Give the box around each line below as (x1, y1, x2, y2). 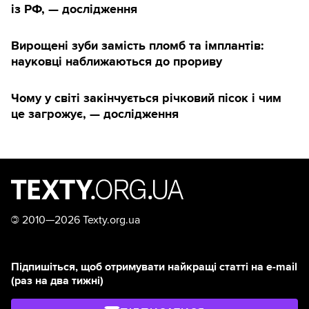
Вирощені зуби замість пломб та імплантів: (11, 38, 264, 54)
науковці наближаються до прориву (11, 54, 222, 70)
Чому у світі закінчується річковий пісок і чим (11, 90, 281, 106)
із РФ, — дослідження (11, 1, 137, 17)
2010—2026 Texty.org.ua (19, 213, 140, 228)
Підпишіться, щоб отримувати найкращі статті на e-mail (11, 260, 297, 275)
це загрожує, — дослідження (11, 106, 179, 122)
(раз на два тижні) (11, 274, 103, 288)
